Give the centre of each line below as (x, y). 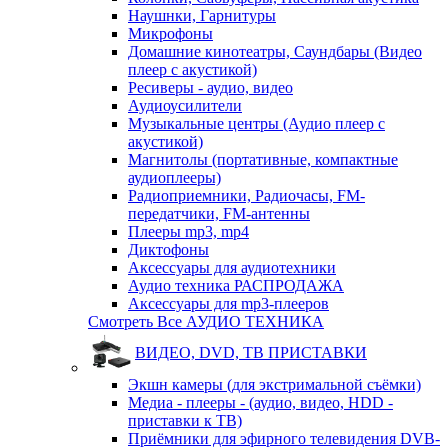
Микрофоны (170, 33)
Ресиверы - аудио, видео (210, 87)
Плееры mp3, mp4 (188, 231)
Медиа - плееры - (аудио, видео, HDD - (260, 402)
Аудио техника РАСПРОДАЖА (236, 285)
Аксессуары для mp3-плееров (228, 303)
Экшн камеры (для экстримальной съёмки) (274, 384)
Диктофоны (168, 249)
